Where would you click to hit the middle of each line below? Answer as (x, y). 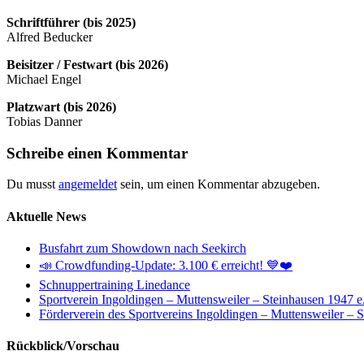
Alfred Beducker (50, 37)
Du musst (32, 184)
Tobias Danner (44, 121)
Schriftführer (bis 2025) (71, 22)
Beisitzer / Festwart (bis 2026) (87, 64)
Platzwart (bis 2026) (61, 106)
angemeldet (88, 184)
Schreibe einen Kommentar (97, 153)
